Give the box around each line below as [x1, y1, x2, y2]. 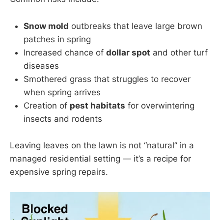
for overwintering [125, 100, 194, 110]
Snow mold [24, 21, 69, 31]
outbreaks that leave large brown [69, 21, 202, 31]
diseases [24, 60, 59, 71]
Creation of [24, 100, 70, 110]
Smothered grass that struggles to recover [24, 74, 191, 84]
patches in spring [24, 34, 91, 44]
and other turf [150, 47, 208, 57]
